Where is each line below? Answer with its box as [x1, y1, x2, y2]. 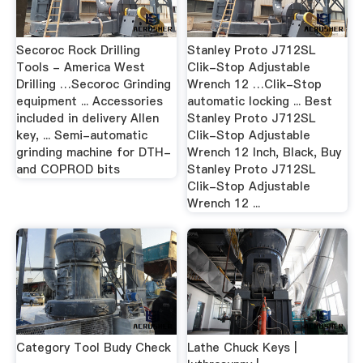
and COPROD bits [15, 161, 120, 178]
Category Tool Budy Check [15, 339, 171, 356]
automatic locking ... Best [187, 93, 333, 110]
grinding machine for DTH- [15, 144, 171, 161]
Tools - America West [15, 59, 145, 76]
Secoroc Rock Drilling [15, 42, 140, 59]
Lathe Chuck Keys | [187, 339, 297, 356]
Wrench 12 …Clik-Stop [187, 76, 322, 93]
